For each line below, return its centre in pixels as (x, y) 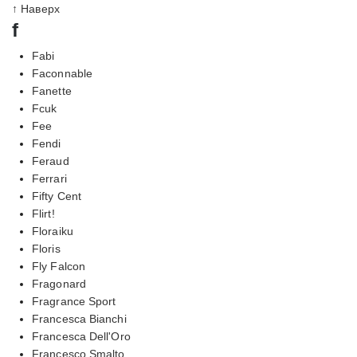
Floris (46, 248)
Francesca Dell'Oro (81, 336)
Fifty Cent (57, 196)
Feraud (51, 161)
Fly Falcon (59, 266)
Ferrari (49, 178)
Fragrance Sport (74, 301)
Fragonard (59, 283)
